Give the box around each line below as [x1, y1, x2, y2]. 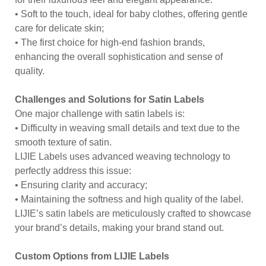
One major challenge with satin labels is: [15, 108, 185, 119]
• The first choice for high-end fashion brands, [15, 37, 205, 47]
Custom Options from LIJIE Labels [15, 251, 169, 261]
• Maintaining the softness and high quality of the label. [15, 194, 243, 204]
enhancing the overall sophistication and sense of [15, 51, 223, 62]
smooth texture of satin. [15, 137, 112, 147]
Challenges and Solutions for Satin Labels [15, 94, 204, 104]
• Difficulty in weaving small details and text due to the [15, 122, 240, 133]
